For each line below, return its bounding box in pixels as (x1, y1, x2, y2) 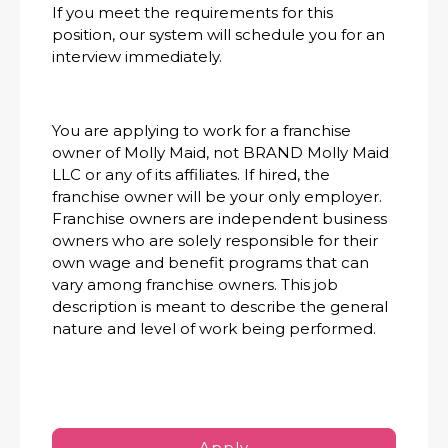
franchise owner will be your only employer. (52, 187, 382, 207)
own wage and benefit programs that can (52, 253, 369, 273)
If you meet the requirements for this (52, 3, 333, 23)
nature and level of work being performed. (52, 319, 376, 339)
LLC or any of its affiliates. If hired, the (52, 165, 330, 185)
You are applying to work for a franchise (52, 121, 351, 141)
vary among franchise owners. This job (52, 275, 338, 295)
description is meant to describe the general (52, 297, 388, 317)
